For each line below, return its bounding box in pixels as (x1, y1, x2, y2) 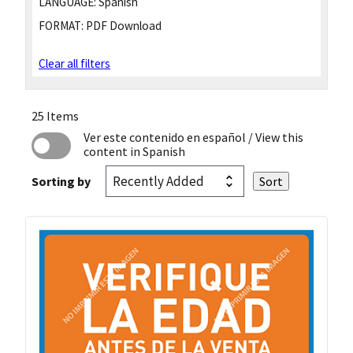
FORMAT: (39, 17, 84, 33)
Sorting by (32, 173, 91, 190)
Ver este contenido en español (83, 129, 246, 146)
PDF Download (84, 17, 162, 33)
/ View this (245, 129, 303, 146)
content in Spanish (83, 143, 185, 160)
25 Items (32, 108, 79, 124)
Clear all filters (39, 56, 110, 72)
